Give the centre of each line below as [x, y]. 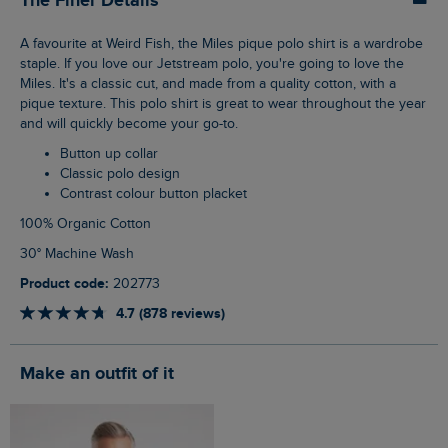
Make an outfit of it [104, 373]
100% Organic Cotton [88, 223]
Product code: [69, 283]
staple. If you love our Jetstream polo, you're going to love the [212, 63]
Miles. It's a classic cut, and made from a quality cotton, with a [208, 83]
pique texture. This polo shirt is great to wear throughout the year [223, 103]
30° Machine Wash [81, 253]
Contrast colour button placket [158, 193]
